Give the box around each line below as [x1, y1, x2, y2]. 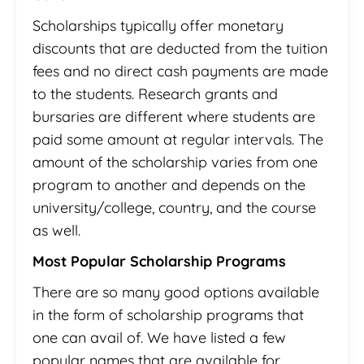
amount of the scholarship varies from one [32, 152, 318, 171]
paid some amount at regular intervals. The [32, 129, 323, 149]
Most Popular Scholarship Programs [32, 251, 286, 271]
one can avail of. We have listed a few [32, 327, 286, 347]
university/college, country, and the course [32, 197, 316, 217]
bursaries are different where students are [32, 106, 315, 126]
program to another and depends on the [32, 175, 305, 194]
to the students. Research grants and [32, 84, 278, 103]
